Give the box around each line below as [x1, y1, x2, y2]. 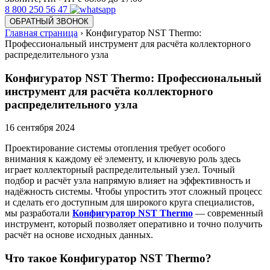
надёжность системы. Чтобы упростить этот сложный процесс [5, 186, 262, 197]
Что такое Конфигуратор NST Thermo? [5, 252, 212, 265]
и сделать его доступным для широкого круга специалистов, [5, 197, 254, 208]
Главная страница [5, 28, 78, 38]
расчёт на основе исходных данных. [5, 230, 153, 240]
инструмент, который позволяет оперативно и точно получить [5, 219, 262, 230]
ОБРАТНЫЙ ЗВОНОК [10, 17, 89, 26]
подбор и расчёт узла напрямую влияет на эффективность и [5, 175, 251, 186]
